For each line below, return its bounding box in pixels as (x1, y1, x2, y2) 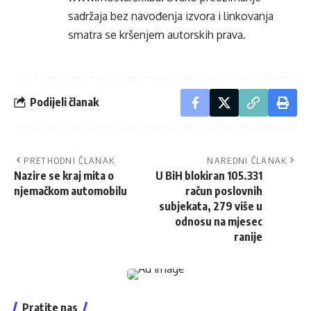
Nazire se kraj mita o (14, 168, 114, 183)
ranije (234, 229, 262, 244)
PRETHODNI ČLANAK (24, 154, 115, 166)
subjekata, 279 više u (159, 199, 262, 213)
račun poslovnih (185, 183, 262, 198)
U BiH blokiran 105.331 (155, 168, 262, 183)
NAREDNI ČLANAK (207, 154, 287, 166)
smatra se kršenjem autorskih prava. (68, 27, 246, 42)
